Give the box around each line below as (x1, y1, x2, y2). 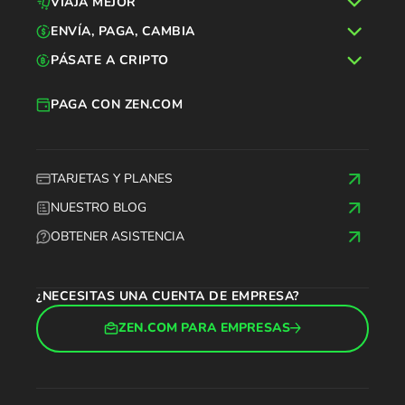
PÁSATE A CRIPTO (51, 51, 169, 69)
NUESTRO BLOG (51, 198, 146, 216)
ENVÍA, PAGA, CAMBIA (51, 22, 195, 40)
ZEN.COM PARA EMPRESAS (118, 319, 290, 336)
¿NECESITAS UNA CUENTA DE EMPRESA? (36, 287, 299, 305)
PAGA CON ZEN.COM (51, 95, 183, 113)
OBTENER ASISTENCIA (51, 227, 184, 245)
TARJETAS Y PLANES (51, 169, 173, 187)
